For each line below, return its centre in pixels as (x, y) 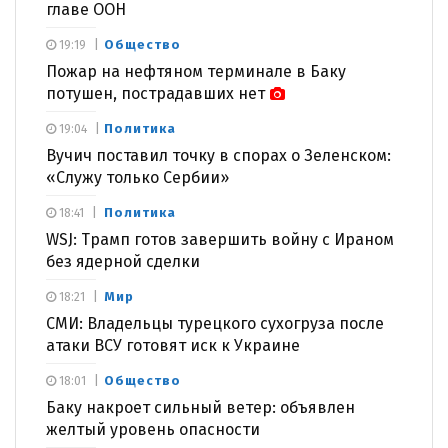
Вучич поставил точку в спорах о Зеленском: (218, 156)
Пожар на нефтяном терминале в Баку (196, 72)
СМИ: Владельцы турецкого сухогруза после (215, 324)
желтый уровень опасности (153, 430)
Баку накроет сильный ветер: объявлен (200, 408)
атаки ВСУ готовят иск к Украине (173, 346)
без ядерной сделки (123, 262)
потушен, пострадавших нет (155, 94)
